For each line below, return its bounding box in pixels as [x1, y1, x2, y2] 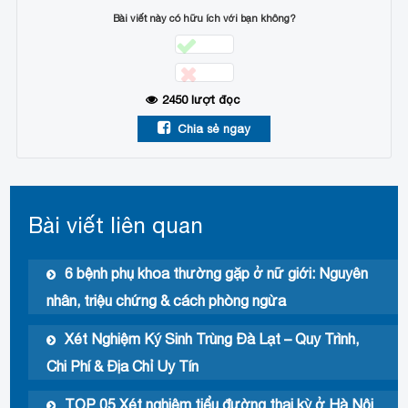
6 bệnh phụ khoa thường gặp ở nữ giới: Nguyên [65, 265, 369, 282]
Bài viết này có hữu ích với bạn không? [112, 13, 296, 25]
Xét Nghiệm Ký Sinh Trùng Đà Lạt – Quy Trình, [65, 331, 360, 348]
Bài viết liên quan [28, 212, 204, 239]
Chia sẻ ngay [178, 122, 250, 137]
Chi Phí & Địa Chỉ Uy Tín [46, 358, 199, 375]
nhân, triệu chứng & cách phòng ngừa [46, 292, 287, 310]
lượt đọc [188, 93, 240, 107]
